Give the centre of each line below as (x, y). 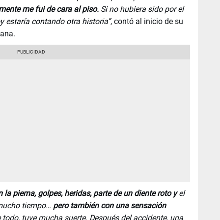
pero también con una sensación (109, 205)
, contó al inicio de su (147, 21)
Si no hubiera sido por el (142, 9)
